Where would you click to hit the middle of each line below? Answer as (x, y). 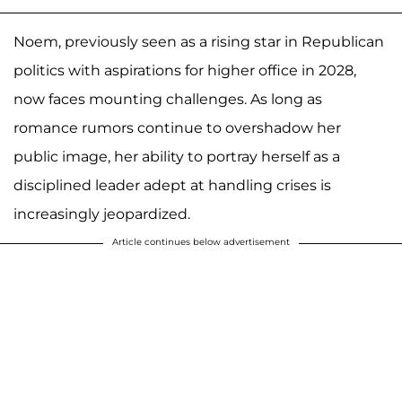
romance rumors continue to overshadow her (177, 128)
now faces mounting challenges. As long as (168, 100)
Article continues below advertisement (201, 242)
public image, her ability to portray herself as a (177, 157)
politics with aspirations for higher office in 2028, (185, 71)
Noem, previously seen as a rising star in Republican (199, 42)
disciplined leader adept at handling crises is (172, 186)
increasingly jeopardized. (102, 214)
